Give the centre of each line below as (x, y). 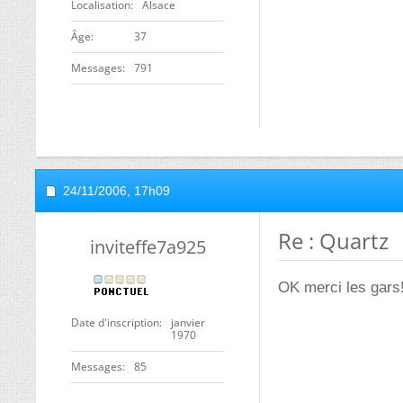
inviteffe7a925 (148, 247)
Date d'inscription (115, 322)
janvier (188, 322)
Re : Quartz (333, 241)
